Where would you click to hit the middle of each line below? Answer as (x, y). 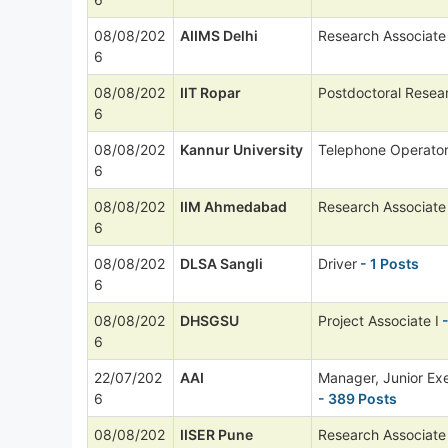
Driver (337, 263)
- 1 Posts (388, 263)
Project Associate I (378, 320)
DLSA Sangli (221, 263)
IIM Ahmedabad (233, 206)
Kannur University (241, 149)
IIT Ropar (210, 92)
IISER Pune (216, 434)
